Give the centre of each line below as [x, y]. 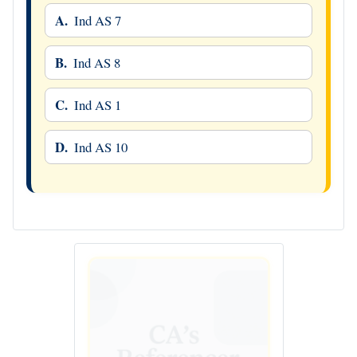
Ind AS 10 [100, 147]
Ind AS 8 [96, 63]
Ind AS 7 [97, 21]
